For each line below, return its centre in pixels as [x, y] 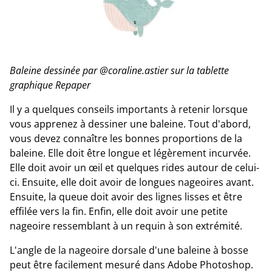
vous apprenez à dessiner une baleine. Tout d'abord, [130, 124]
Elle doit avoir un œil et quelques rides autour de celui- [134, 167]
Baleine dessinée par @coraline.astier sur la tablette [119, 70]
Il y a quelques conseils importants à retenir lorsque [129, 109]
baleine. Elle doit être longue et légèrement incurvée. [130, 153]
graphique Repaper [50, 85]
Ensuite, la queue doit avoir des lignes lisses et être [126, 196]
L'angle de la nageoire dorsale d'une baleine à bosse [129, 250]
